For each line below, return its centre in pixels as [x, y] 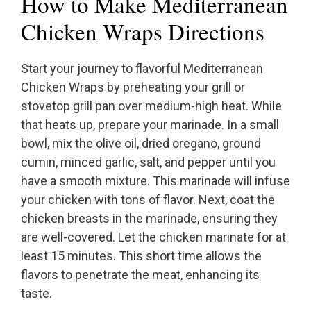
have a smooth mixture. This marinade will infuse [155, 181]
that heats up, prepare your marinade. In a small [150, 125]
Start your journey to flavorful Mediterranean [142, 69]
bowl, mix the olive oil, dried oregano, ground [141, 144]
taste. [36, 294]
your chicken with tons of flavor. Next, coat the [148, 200]
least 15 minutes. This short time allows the [141, 256]
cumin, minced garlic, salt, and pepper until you [148, 162]
